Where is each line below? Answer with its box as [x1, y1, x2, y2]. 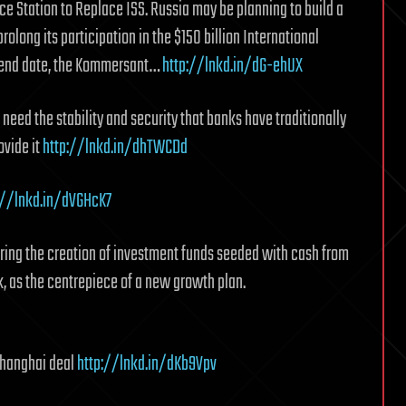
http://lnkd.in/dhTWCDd [43, 131, 188, 163]
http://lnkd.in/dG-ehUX [162, 50, 303, 82]
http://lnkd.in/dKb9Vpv [77, 348, 217, 380]
